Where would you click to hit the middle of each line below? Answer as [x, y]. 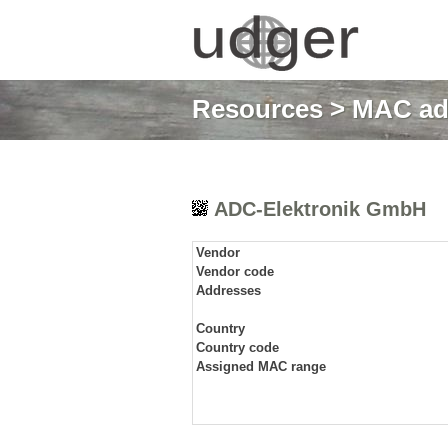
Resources [257, 109]
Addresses [228, 290]
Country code [237, 347]
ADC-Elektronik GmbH [317, 209]
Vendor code [235, 271]
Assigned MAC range [261, 366]
